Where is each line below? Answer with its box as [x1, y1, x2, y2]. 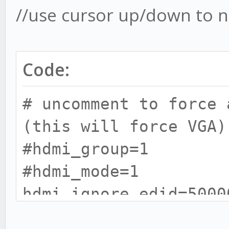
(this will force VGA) [22, 117, 226, 135]
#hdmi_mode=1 [22, 162, 139, 180]
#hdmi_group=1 [22, 140, 149, 158]
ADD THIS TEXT [22, 207, 149, 225]
